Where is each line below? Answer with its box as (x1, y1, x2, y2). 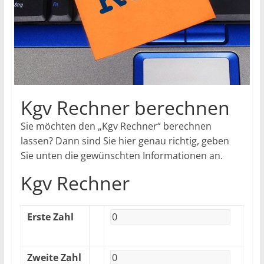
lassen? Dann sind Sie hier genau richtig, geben (20, 134, 229, 147)
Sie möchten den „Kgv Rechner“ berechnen (20, 120, 212, 133)
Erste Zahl (27, 210, 74, 223)
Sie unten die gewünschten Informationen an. (20, 149, 223, 162)
